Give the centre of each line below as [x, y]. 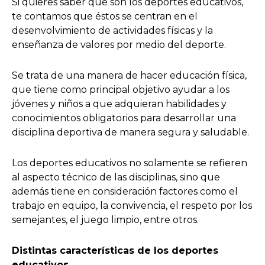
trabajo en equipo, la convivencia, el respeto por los [132, 205]
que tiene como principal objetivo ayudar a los [121, 89]
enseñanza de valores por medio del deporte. [119, 44]
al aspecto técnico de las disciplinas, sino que [116, 177]
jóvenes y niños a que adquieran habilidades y [119, 104]
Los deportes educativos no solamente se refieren [130, 163]
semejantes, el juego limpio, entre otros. [105, 219]
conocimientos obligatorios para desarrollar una [124, 118]
